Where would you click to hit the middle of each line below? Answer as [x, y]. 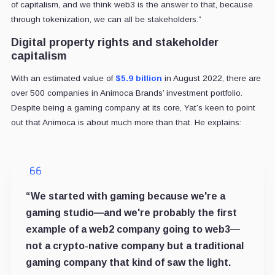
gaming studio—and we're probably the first [131, 213]
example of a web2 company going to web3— [133, 230]
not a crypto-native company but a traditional [134, 246]
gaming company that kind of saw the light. [128, 263]
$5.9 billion [138, 79]
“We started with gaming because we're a [125, 196]
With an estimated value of [63, 79]
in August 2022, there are [211, 79]
